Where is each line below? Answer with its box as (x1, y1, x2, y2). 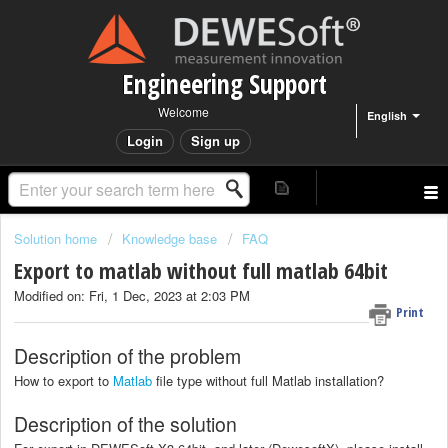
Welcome (157, 103, 209, 120)
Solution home (14, 229, 101, 248)
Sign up (190, 131, 240, 150)
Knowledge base (122, 229, 217, 248)
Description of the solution (14, 409, 237, 438)
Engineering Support (121, 66, 327, 102)
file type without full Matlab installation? (152, 370, 384, 390)
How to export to (14, 370, 113, 390)
